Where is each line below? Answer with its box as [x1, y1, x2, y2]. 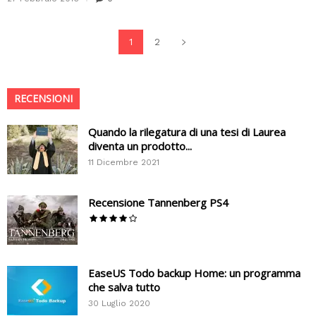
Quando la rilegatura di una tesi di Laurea [88, 124, 286, 139]
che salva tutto [88, 279, 160, 294]
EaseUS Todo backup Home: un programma [88, 265, 300, 280]
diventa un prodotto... [88, 138, 192, 153]
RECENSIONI [14, 91, 73, 105]
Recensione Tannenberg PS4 [88, 195, 229, 209]
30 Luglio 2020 [88, 298, 150, 308]
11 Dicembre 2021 [88, 157, 159, 167]
